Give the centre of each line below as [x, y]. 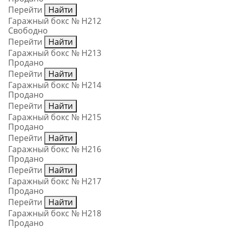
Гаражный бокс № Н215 [55, 117]
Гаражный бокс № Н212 [55, 21]
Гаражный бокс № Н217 [55, 181]
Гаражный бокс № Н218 [55, 213]
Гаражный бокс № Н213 [55, 53]
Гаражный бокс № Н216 [55, 149]
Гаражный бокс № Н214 [55, 85]
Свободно [28, 31]
